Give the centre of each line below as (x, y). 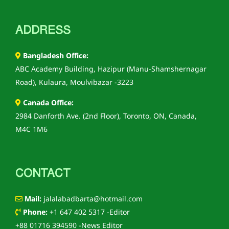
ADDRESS (43, 30)
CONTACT (42, 173)
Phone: (34, 213)
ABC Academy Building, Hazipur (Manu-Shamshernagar (111, 70)
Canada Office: (47, 103)
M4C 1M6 (31, 130)
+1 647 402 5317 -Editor (89, 213)
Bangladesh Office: (55, 56)
